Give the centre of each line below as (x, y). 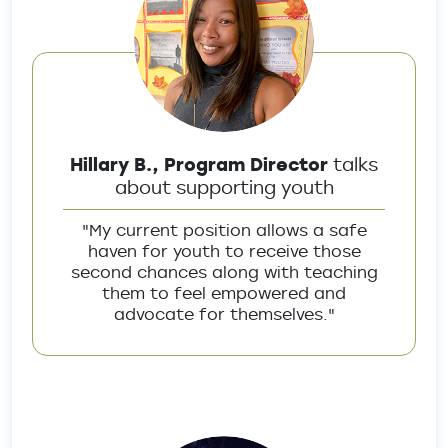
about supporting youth (224, 187)
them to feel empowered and (224, 293)
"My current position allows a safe (224, 230)
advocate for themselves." (224, 314)
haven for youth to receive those (224, 251)
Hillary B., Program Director (199, 164)
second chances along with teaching (224, 272)
